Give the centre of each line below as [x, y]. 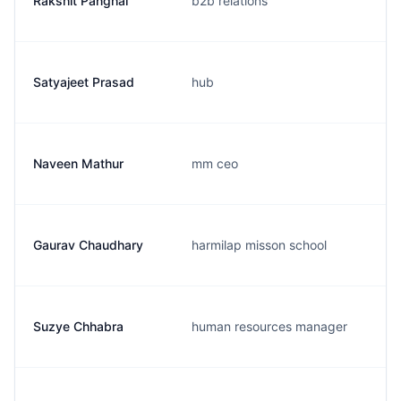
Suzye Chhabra [78, 326]
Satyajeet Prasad [84, 82]
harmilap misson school [259, 245]
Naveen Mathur [78, 163]
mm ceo [215, 163]
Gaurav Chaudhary [88, 245]
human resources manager [269, 326]
